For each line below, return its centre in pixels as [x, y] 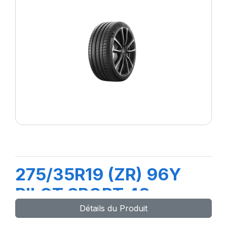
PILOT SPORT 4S [82, 194]
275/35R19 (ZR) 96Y [98, 174]
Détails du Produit [113, 208]
